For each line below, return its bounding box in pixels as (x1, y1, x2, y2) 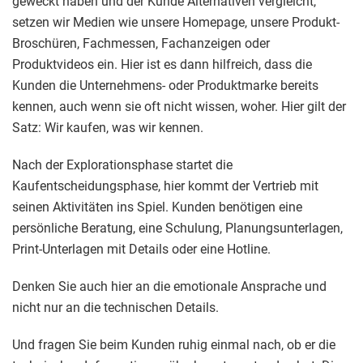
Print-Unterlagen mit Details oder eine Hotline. (12, 241, 271, 258)
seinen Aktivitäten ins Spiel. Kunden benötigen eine (12, 199, 302, 216)
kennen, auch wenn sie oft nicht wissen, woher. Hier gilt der (12, 99, 346, 115)
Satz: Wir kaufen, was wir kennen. (12, 120, 203, 136)
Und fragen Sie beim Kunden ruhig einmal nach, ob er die (12, 337, 335, 353)
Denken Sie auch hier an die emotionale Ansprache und (12, 279, 327, 295)
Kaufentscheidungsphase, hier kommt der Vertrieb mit (12, 178, 318, 194)
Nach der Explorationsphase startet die (12, 157, 233, 173)
